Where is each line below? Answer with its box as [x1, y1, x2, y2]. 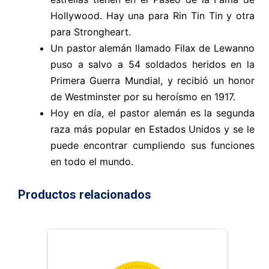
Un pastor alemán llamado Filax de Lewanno [50, 41, 255, 54]
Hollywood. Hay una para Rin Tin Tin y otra [50, 9, 255, 22]
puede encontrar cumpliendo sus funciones [50, 139, 255, 151]
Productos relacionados [18, 187, 151, 202]
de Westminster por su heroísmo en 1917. [50, 90, 235, 103]
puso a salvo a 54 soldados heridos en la [50, 58, 255, 70]
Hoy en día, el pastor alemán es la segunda [50, 106, 255, 119]
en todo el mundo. [50, 155, 133, 168]
